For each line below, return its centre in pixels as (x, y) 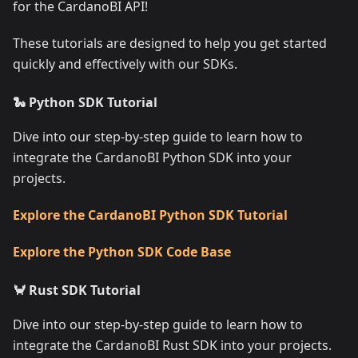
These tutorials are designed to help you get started (170, 43)
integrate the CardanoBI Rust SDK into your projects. (172, 345)
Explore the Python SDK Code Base (122, 252)
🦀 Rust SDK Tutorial (77, 290)
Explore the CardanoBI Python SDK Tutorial (150, 215)
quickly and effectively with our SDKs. (125, 64)
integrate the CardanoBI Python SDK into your (152, 157)
